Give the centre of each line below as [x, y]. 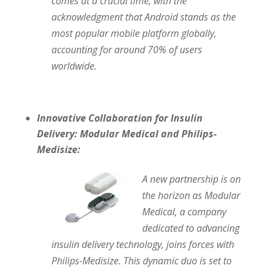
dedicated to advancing [191, 228]
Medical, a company [184, 211]
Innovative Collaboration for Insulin [119, 118]
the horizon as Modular [191, 195]
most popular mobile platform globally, [134, 33]
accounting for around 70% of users [126, 49]
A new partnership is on [191, 179]
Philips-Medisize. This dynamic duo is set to [141, 260]
